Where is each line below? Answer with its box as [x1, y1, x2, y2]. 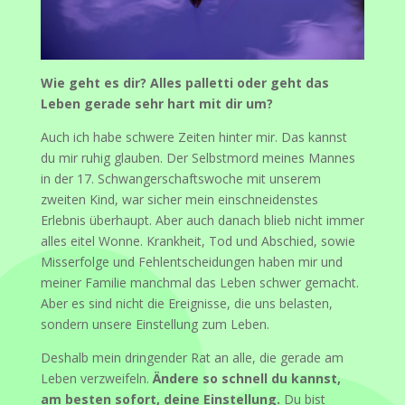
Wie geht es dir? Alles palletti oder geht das [40, 73, 329, 91]
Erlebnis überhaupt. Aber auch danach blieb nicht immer [40, 211, 364, 229]
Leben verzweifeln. [40, 369, 153, 387]
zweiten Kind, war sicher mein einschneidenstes [40, 190, 318, 208]
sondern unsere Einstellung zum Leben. [40, 315, 269, 333]
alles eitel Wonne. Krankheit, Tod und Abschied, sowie [40, 231, 355, 250]
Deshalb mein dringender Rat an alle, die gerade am [40, 348, 344, 366]
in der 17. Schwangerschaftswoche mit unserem [40, 169, 321, 187]
